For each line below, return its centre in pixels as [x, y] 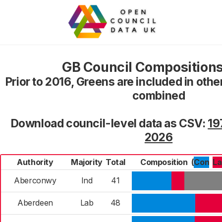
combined [159, 96]
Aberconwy [35, 180]
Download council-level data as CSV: [109, 123]
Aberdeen [35, 203]
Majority [87, 162]
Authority [35, 162]
